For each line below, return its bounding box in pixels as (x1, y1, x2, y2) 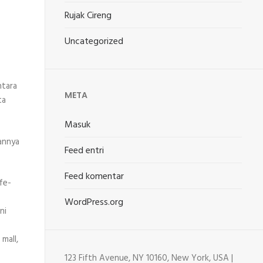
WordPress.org (65, 195, 124, 210)
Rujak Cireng (65, 8, 112, 23)
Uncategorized (65, 34, 124, 49)
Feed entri (65, 143, 104, 159)
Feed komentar (65, 169, 124, 184)
